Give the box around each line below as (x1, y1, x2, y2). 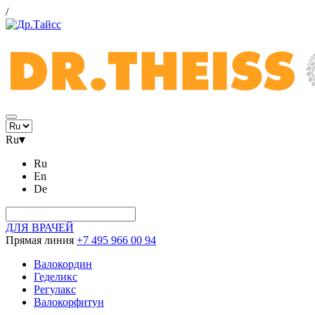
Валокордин (34, 258, 92, 270)
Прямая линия (6, 234, 74, 246)
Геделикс (34, 271, 77, 283)
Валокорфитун (34, 296, 104, 308)
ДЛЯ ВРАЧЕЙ (6, 221, 74, 233)
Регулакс (34, 283, 76, 295)
